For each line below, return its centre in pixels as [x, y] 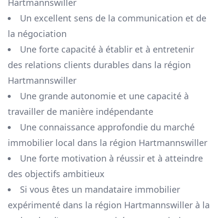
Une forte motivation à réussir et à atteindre [111, 158]
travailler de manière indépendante [81, 112]
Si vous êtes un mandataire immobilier [100, 190]
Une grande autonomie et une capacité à [104, 96]
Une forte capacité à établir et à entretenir [107, 49]
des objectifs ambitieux [56, 174]
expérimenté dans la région [65, 205]
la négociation [37, 34]
